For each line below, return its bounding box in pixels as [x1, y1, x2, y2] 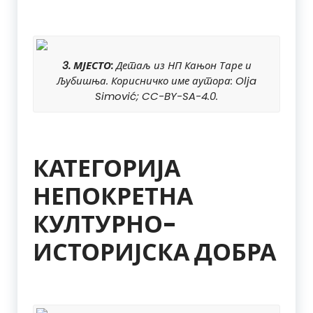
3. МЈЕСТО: [61, 58, 113, 73]
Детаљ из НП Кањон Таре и [112, 58, 252, 73]
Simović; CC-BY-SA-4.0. [95, 89, 218, 104]
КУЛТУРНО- [33, 208, 177, 242]
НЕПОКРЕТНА [33, 180, 193, 214]
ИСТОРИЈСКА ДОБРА [33, 235, 276, 270]
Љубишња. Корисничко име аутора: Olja [57, 73, 256, 89]
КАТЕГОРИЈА [33, 152, 180, 186]
